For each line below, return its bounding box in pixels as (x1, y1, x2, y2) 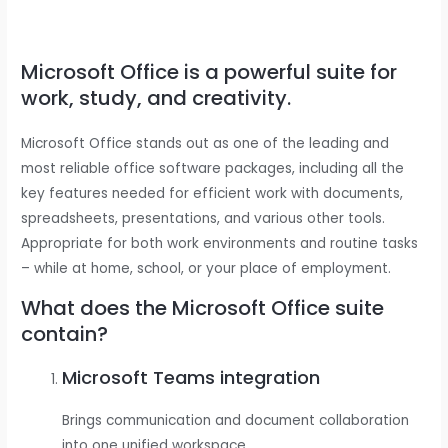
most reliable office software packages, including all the (21, 158, 405, 178)
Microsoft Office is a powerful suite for (21, 57, 398, 86)
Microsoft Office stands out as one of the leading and (21, 133, 390, 153)
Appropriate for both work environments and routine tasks (21, 233, 419, 253)
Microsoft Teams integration (62, 364, 321, 390)
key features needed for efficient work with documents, (21, 183, 404, 203)
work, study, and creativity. (21, 83, 292, 112)
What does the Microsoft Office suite (21, 293, 385, 322)
